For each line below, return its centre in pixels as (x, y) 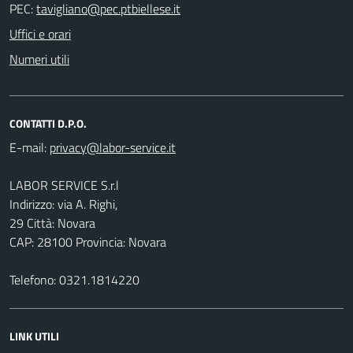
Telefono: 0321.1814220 (74, 279)
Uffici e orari (40, 33)
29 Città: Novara (52, 223)
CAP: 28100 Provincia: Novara (88, 242)
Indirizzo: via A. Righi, (63, 204)
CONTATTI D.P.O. (48, 123)
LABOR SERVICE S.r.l (64, 185)
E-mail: (28, 147)
